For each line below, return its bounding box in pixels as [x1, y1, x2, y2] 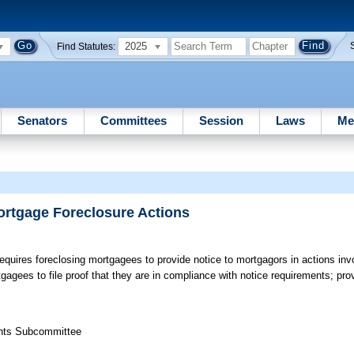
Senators [17, 113, 68, 127]
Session [198, 113, 243, 127]
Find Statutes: [57, 41, 116, 51]
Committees [100, 113, 167, 127]
